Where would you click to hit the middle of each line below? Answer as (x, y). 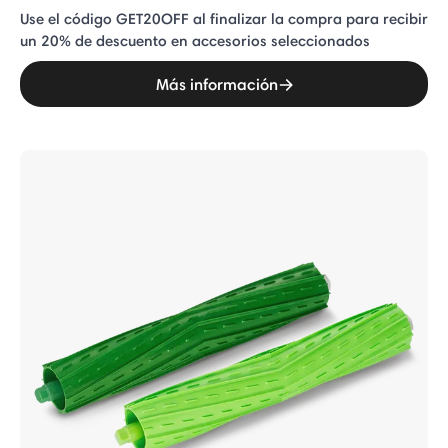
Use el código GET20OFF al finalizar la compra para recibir (224, 18)
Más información (216, 84)
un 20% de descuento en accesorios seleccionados (195, 40)
